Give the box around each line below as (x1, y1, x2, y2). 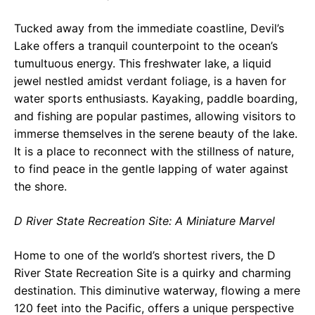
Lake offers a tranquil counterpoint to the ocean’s (14, 38, 278, 53)
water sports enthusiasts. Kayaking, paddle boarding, (14, 91, 297, 105)
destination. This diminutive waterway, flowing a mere (14, 283, 300, 297)
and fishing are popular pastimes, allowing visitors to (14, 108, 296, 123)
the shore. (14, 179, 67, 193)
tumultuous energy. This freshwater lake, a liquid (14, 56, 271, 70)
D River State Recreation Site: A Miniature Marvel (14, 213, 275, 228)
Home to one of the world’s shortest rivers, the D (14, 247, 276, 262)
